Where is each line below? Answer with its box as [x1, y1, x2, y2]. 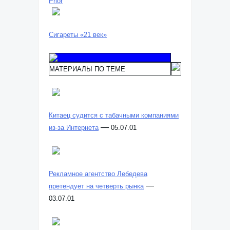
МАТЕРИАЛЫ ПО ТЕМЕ [49, 65, 125, 73]
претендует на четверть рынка [49, 182, 144, 190]
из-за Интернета [49, 124, 99, 131]
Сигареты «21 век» [49, 31, 107, 39]
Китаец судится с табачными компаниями [49, 111, 179, 119]
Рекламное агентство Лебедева [49, 170, 147, 178]
